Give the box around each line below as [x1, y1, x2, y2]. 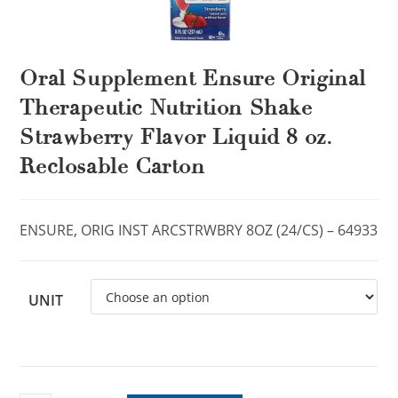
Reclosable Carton [20, 153, 205, 180]
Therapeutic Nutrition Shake [20, 94, 313, 122]
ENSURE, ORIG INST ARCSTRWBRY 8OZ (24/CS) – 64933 [20, 220, 378, 241]
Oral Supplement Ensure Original [20, 65, 367, 92]
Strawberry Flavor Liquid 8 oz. [20, 123, 333, 151]
